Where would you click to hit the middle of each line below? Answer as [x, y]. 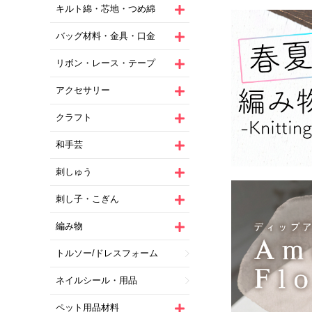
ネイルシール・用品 [96, 281]
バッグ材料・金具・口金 [106, 36]
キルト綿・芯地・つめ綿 [106, 9]
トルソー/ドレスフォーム [107, 253]
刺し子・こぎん [87, 199]
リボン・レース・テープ [106, 63]
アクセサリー [83, 91]
